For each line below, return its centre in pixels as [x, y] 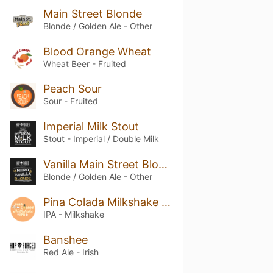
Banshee [65, 239]
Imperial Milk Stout [91, 127]
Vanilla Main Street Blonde [163, 165]
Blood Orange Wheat [97, 51]
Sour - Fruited [70, 101]
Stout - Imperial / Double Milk [101, 139]
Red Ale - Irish [71, 252]
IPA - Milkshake [73, 214]
